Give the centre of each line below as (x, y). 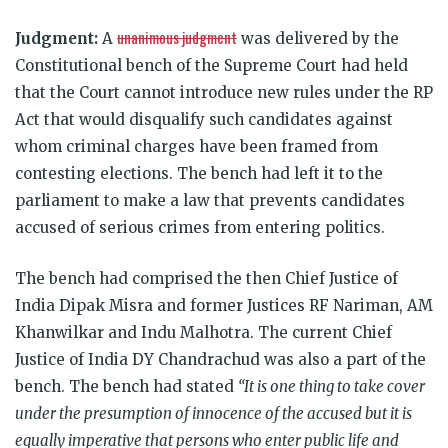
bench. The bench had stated (126, 386)
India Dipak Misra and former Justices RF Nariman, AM (224, 305)
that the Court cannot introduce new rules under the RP (224, 92)
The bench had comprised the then (150, 278)
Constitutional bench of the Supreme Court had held (211, 65)
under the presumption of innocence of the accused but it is (213, 413)
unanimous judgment (177, 36)
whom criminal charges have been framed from (196, 146)
